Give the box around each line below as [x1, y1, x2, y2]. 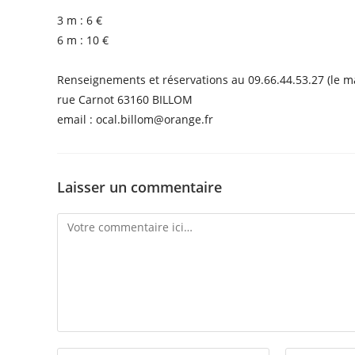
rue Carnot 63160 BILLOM [57, 91, 193, 107]
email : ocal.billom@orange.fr [57, 111, 213, 127]
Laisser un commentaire [57, 177, 222, 197]
